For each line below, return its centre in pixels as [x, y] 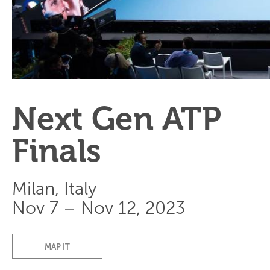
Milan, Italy [54, 189]
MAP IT [57, 247]
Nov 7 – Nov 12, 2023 [99, 209]
